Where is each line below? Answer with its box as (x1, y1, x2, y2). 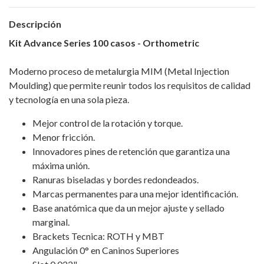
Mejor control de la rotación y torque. (32, 117, 183, 129)
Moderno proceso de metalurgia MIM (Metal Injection (9, 65, 229, 77)
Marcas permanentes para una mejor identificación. (32, 188, 238, 200)
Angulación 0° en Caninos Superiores (32, 245, 179, 256)
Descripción (9, 18, 61, 30)
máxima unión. (32, 160, 90, 171)
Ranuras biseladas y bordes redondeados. (32, 174, 199, 186)
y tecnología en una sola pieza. (9, 94, 129, 105)
